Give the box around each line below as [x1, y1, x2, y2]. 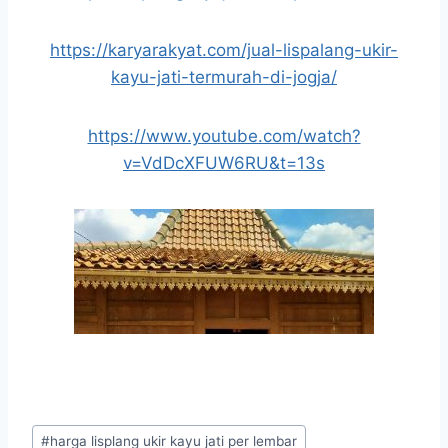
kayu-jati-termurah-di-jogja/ [111, 67, 337, 88]
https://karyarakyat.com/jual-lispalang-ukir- [50, 40, 398, 61]
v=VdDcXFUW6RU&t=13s [123, 153, 325, 174]
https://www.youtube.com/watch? [87, 126, 361, 147]
